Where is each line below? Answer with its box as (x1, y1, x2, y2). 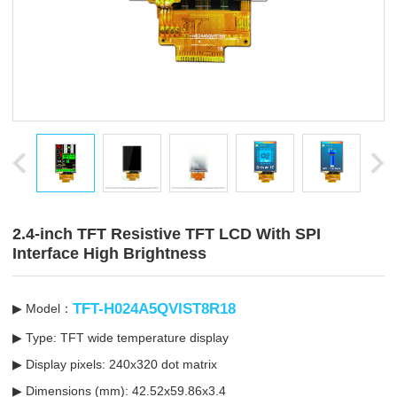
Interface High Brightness (12, 244, 206, 263)
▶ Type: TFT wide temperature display (12, 331, 229, 345)
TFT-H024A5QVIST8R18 (72, 300, 236, 317)
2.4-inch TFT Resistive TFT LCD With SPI (12, 224, 321, 244)
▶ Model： (12, 301, 73, 315)
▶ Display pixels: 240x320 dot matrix (12, 357, 217, 371)
